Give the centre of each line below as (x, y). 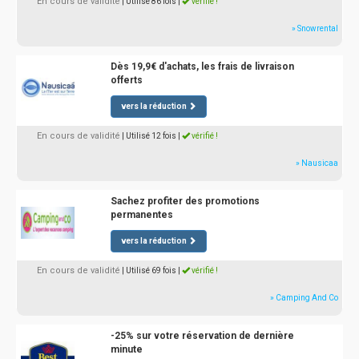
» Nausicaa (317, 163)
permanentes (141, 215)
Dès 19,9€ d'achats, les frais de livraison (202, 67)
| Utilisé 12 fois (149, 136)
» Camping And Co (304, 298)
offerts (126, 80)
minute (126, 349)
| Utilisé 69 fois (149, 270)
